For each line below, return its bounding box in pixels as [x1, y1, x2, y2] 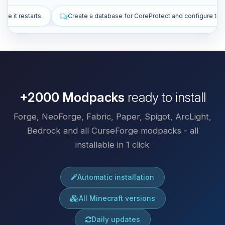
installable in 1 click [75, 139, 150, 150]
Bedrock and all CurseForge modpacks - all [27, 125, 198, 136]
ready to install [124, 89, 206, 105]
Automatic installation [77, 172, 154, 181]
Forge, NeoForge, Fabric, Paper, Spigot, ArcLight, [14, 111, 211, 122]
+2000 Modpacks [19, 89, 125, 105]
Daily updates [91, 214, 140, 223]
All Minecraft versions [79, 193, 155, 202]
